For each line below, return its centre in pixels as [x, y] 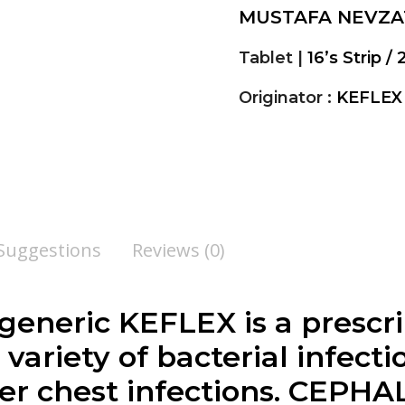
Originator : [287, 98]
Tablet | [273, 58]
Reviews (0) [179, 250]
